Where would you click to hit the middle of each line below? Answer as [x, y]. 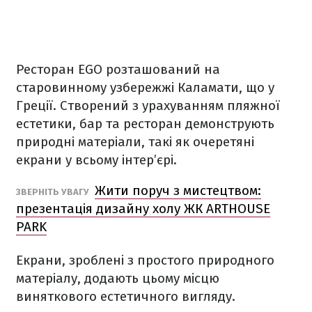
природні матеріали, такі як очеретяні [135, 142]
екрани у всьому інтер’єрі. [96, 160]
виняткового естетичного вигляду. [126, 296]
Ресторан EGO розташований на [118, 69]
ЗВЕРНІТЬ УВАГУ [54, 192]
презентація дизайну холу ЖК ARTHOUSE [143, 209]
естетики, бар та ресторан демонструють [145, 124]
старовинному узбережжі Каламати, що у [145, 87]
